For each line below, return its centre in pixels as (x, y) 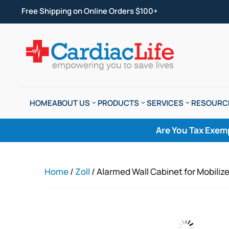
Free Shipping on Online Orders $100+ (89, 11)
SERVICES (165, 103)
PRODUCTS (118, 103)
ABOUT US (71, 103)
